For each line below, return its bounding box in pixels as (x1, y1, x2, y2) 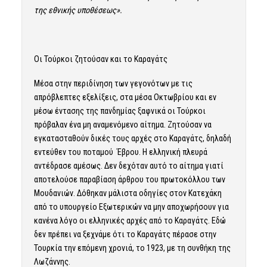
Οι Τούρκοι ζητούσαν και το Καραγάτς (33, 54, 167, 64)
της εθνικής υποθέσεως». (33, 5, 122, 15)
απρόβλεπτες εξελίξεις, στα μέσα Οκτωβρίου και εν (33, 92, 216, 102)
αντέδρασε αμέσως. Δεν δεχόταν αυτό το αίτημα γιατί (33, 160, 223, 170)
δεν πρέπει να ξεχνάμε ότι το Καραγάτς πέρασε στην (33, 229, 216, 239)
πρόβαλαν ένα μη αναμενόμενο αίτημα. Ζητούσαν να (33, 119, 212, 129)
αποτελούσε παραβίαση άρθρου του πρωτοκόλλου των (33, 174, 225, 184)
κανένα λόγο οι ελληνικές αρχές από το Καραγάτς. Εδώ (33, 215, 226, 225)
